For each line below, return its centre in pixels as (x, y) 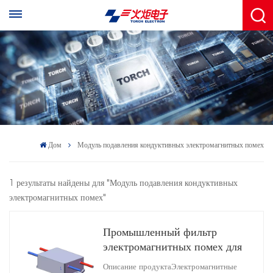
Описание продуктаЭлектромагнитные (170, 267)
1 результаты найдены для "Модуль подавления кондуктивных (123, 184)
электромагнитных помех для (172, 248)
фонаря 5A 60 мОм (148, 262)
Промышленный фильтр (160, 233)
